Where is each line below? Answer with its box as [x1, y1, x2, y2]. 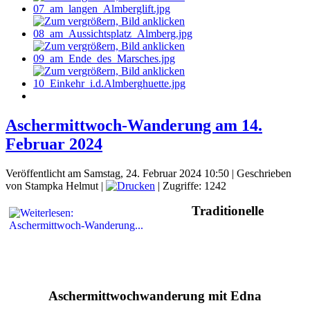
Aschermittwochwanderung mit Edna [48, 289, 262, 304]
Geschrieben [237, 167, 291, 180]
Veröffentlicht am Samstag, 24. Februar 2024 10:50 [6, 167, 229, 180]
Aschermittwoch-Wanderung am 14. [6, 116, 262, 135]
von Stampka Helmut [6, 180, 98, 192]
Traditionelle [192, 203, 264, 219]
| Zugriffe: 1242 [155, 180, 226, 192]
